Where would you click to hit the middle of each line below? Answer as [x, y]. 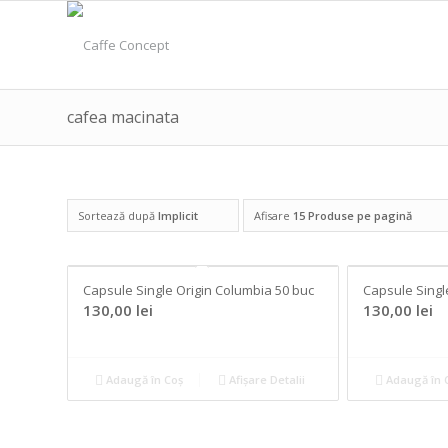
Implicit [178, 215]
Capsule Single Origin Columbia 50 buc [198, 290]
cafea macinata [123, 117]
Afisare [273, 215]
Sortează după [118, 215]
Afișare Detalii [265, 379]
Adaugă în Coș [143, 379]
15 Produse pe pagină [352, 215]
